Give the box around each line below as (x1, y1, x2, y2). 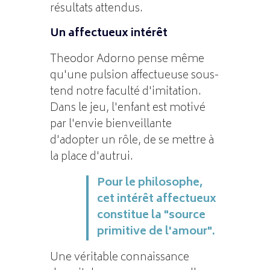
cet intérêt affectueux (96, 189, 216, 209)
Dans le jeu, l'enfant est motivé (49, 98, 206, 118)
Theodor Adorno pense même (49, 49, 204, 69)
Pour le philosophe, (96, 173, 202, 193)
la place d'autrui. (49, 147, 133, 167)
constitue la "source (96, 206, 206, 225)
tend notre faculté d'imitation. (49, 82, 201, 102)
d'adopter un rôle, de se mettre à (49, 131, 214, 151)
